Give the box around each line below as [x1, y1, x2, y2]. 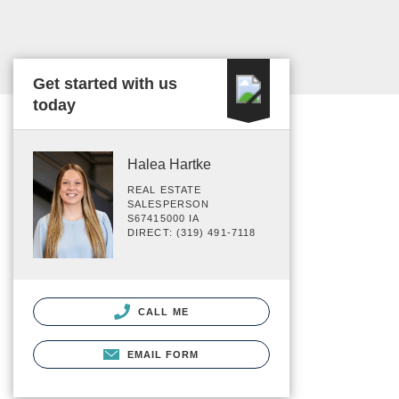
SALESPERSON [127, 199, 210, 209]
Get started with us [33, 75, 177, 93]
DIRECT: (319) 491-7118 [127, 227, 256, 238]
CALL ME [134, 305, 189, 317]
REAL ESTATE [127, 184, 202, 195]
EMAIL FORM [126, 348, 199, 360]
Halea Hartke [127, 157, 211, 172]
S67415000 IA [127, 213, 200, 224]
